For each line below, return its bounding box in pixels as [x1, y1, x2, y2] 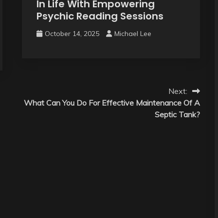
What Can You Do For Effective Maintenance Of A [23, 97, 200, 108]
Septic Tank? [154, 109, 200, 119]
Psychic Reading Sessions [36, 9, 163, 23]
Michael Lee [114, 29, 151, 38]
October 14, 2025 [44, 29, 99, 38]
